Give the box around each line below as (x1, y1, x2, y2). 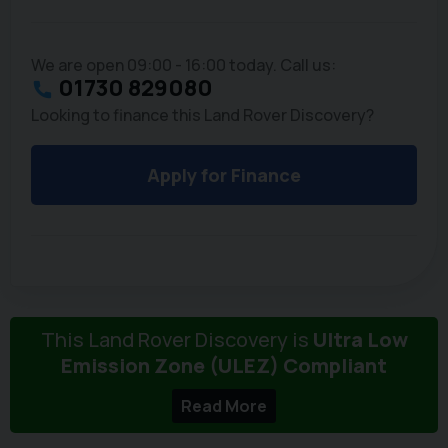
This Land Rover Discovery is (40, 326, 313, 354)
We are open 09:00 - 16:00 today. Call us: (31, 54, 336, 77)
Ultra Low (312, 326, 408, 354)
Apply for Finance (147, 163, 301, 188)
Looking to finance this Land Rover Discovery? (31, 104, 374, 127)
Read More (181, 395, 267, 418)
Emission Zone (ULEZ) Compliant (61, 352, 387, 380)
